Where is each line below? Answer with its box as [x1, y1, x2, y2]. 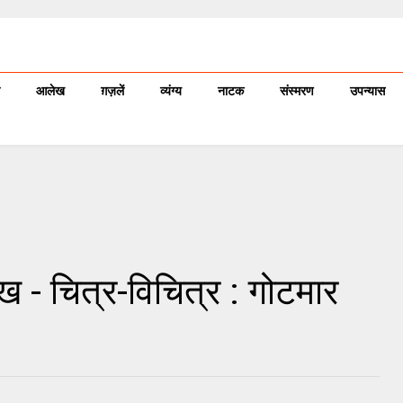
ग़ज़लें [101, 84, 124, 98]
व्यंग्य [160, 84, 182, 98]
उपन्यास [350, 84, 385, 98]
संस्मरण [280, 84, 314, 98]
